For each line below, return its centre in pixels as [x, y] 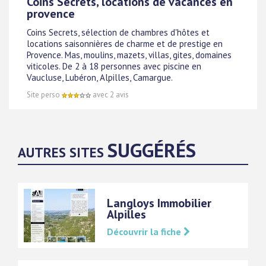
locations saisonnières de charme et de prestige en [125, 44]
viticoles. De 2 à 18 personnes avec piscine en [114, 66]
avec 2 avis [110, 95]
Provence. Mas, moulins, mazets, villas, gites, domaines [129, 55]
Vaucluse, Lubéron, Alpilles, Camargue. [100, 78]
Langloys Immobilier [159, 203]
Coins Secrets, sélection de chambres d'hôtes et [118, 33]
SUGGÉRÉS [152, 150]
